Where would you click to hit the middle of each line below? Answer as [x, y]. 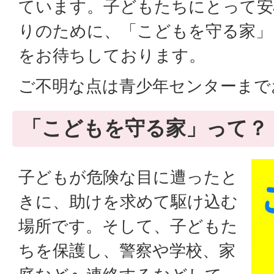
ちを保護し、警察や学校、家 [127, 250]
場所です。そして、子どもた [128, 226]
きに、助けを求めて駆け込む [128, 202]
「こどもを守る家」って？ [145, 128]
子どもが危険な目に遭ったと [128, 177]
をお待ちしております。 [112, 55]
